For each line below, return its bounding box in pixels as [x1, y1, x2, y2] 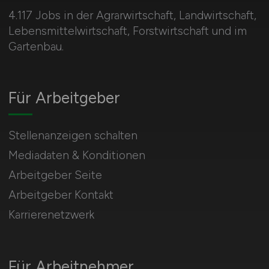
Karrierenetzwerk [8, 208, 94, 222]
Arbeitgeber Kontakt [8, 188, 113, 202]
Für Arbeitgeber [8, 88, 120, 107]
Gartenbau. [8, 40, 64, 53]
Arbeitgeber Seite [8, 168, 102, 182]
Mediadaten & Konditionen [8, 148, 145, 162]
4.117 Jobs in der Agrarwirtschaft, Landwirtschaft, [8, 8, 256, 22]
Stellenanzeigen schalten [8, 128, 138, 142]
